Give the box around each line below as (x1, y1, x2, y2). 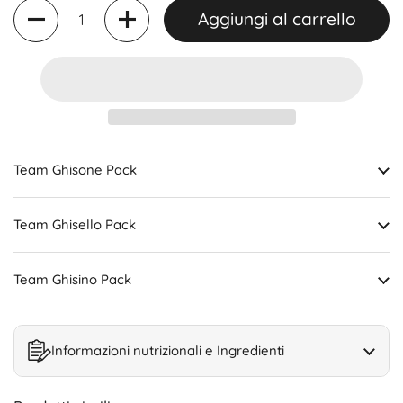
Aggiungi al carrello (197, 8, 356, 31)
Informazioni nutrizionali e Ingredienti (51, 341, 284, 359)
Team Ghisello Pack (13, 215, 136, 233)
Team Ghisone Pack (13, 160, 137, 178)
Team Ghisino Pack (13, 270, 131, 288)
